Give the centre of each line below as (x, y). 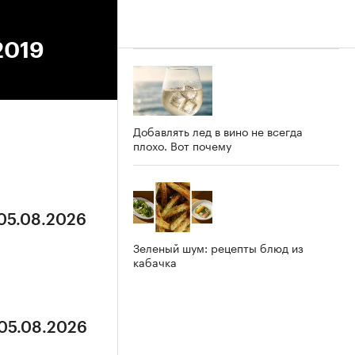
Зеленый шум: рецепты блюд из (218, 247)
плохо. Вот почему (182, 145)
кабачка (155, 261)
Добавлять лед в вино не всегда (218, 130)
